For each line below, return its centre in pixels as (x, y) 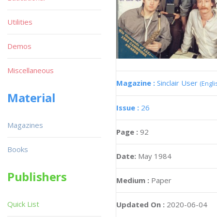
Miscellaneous (31, 70)
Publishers (37, 177)
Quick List (23, 204)
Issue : (129, 107)
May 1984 (155, 156)
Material (31, 98)
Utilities (20, 22)
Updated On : (140, 204)
